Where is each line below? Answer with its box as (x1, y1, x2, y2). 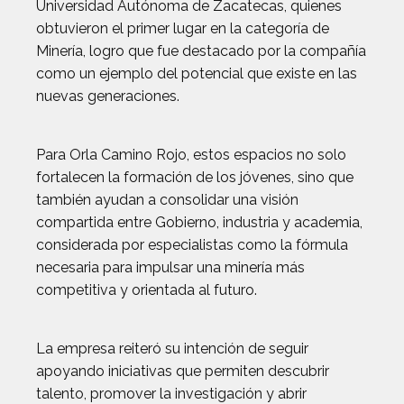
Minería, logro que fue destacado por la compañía (36, 42, 366, 60)
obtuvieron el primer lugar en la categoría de (36, 20, 329, 37)
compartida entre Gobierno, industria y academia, (36, 214, 363, 231)
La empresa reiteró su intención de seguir (36, 340, 308, 357)
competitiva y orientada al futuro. (36, 281, 257, 298)
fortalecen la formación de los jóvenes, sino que (36, 169, 353, 186)
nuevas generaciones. (36, 87, 179, 105)
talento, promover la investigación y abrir (36, 385, 307, 402)
